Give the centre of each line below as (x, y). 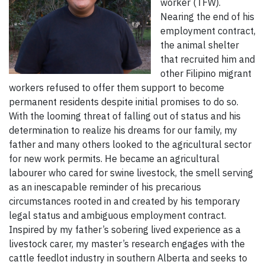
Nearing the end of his (207, 17)
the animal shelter (200, 45)
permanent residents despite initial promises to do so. (124, 102)
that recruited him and (208, 59)
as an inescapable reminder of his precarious (105, 187)
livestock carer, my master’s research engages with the (127, 244)
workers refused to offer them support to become (117, 88)
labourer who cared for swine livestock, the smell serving (131, 173)
